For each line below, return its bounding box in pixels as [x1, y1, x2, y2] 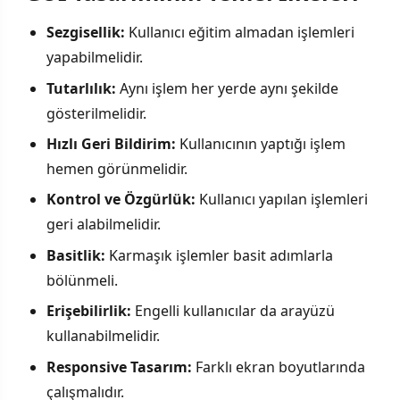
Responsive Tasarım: [46, 356, 192, 377]
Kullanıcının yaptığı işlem [176, 133, 346, 154]
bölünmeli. [46, 270, 118, 290]
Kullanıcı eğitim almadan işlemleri [125, 22, 354, 43]
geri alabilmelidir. [46, 214, 161, 235]
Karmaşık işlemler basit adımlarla [105, 245, 333, 265]
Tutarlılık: [46, 78, 116, 98]
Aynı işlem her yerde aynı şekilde [116, 78, 338, 98]
